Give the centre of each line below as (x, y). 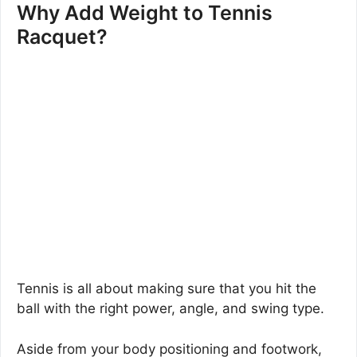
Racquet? (62, 37)
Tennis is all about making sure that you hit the (167, 289)
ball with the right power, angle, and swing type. (171, 309)
